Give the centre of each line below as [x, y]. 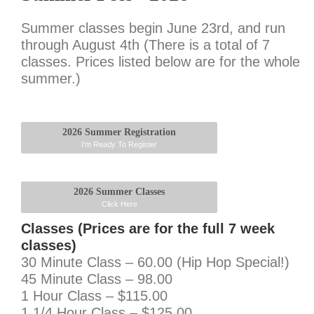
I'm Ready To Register [119, 144]
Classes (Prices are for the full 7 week [148, 228]
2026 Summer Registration [119, 132]
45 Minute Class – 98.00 [97, 279]
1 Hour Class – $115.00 [94, 296]
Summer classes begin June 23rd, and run [153, 28]
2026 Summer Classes [119, 192]
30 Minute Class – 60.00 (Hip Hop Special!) [155, 262]
